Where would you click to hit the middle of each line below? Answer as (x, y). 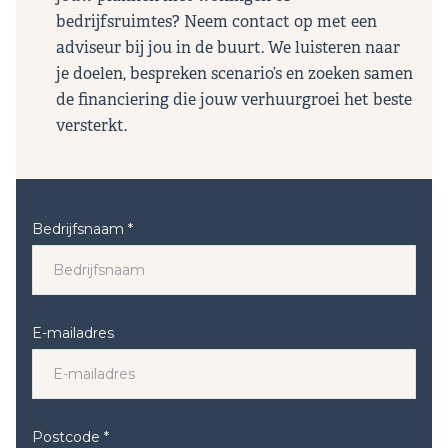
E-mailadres (73, 333)
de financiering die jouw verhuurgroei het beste (234, 100)
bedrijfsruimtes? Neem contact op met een (216, 22)
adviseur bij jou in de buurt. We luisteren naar (228, 48)
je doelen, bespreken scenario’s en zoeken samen (234, 74)
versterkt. (91, 126)
